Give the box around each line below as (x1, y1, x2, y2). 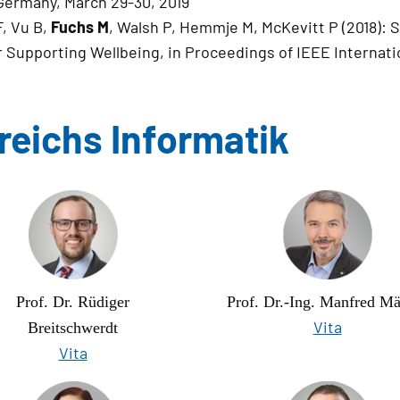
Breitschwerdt (28, 319, 118, 337)
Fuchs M (50, 17, 109, 37)
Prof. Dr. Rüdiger (16, 293, 129, 312)
